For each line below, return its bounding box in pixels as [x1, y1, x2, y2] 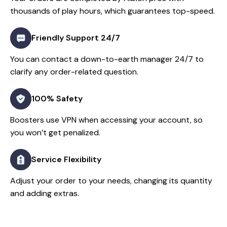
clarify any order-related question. [10, 66, 138, 78]
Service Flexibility [31, 154, 101, 165]
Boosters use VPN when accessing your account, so [10, 115, 203, 126]
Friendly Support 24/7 [31, 32, 120, 44]
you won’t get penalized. [10, 127, 100, 138]
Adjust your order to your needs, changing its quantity [10, 175, 212, 186]
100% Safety [31, 93, 83, 104]
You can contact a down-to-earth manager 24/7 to [10, 54, 204, 65]
